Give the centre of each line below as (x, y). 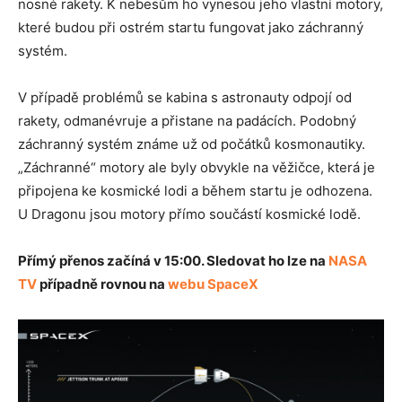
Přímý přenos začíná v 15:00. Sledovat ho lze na (173, 260)
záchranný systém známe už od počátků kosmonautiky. (192, 144)
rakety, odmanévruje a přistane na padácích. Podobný (187, 120)
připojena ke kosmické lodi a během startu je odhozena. (195, 190)
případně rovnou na (102, 284)
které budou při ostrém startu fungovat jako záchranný (191, 27)
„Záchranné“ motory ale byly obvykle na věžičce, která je (197, 167)
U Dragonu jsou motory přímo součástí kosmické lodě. (189, 214)
